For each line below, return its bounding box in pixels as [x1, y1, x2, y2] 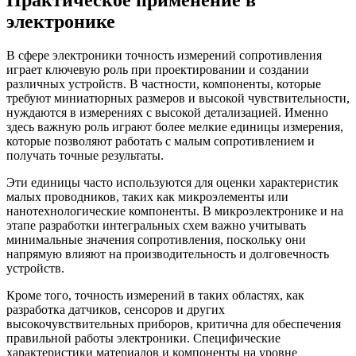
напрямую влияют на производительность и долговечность [6, 247, 329, 261]
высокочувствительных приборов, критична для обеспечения [6, 317, 341, 331]
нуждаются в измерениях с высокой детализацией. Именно [6, 106, 328, 120]
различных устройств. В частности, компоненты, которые [6, 77, 321, 91]
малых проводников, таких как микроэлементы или [6, 190, 288, 204]
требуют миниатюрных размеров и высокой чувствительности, [6, 91, 350, 106]
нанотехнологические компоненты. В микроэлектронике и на [6, 204, 343, 219]
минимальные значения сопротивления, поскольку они [6, 233, 306, 247]
